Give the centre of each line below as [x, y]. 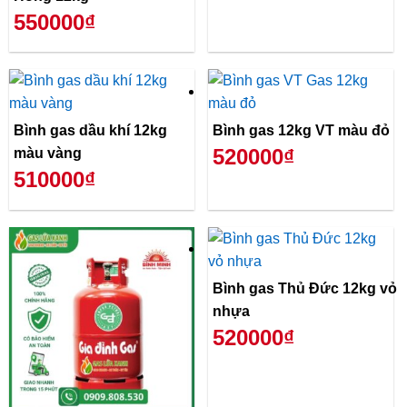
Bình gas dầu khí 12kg [90, 131]
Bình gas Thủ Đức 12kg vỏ [305, 289]
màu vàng [48, 154]
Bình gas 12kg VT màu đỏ [301, 131]
